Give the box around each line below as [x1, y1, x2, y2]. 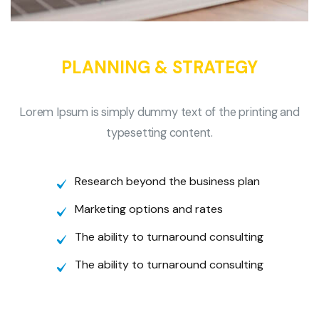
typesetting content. [105, 125, 213, 140]
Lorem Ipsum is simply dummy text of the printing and [19, 104, 300, 120]
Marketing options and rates [74, 201, 223, 216]
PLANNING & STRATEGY [61, 56, 258, 78]
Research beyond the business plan [74, 173, 260, 189]
